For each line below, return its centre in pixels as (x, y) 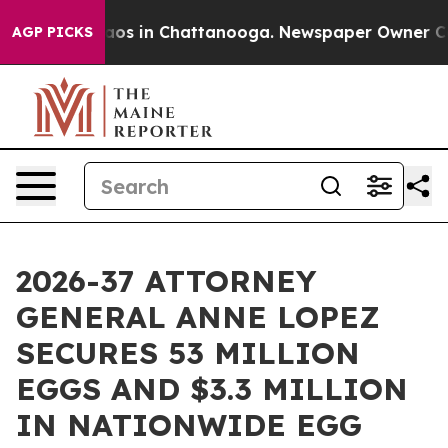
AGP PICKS (52, 32)
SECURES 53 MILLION (188, 353)
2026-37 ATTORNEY (166, 281)
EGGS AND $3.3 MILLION (212, 389)
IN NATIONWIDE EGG (189, 425)
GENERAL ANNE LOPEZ (198, 317)
